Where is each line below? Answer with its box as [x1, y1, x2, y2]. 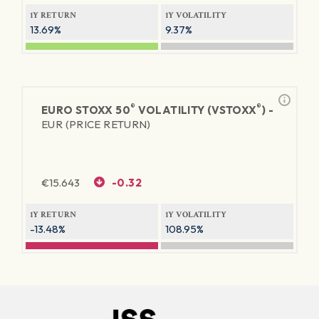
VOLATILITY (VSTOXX [135, 103, 257, 117]
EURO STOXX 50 [41, 103, 130, 117]
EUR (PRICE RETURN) [41, 117, 151, 131]
